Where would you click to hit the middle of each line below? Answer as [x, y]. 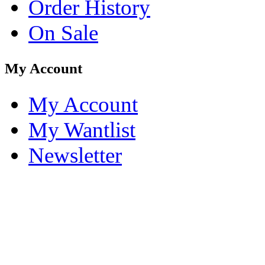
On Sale [63, 33]
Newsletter [75, 156]
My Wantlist [82, 130]
